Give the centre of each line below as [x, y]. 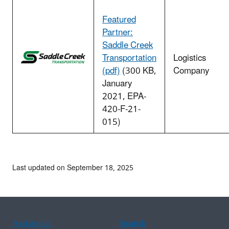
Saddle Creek [128, 46]
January [117, 84]
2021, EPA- [124, 97]
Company [191, 71]
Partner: [118, 33]
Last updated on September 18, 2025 [73, 168]
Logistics [190, 59]
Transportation [129, 59]
